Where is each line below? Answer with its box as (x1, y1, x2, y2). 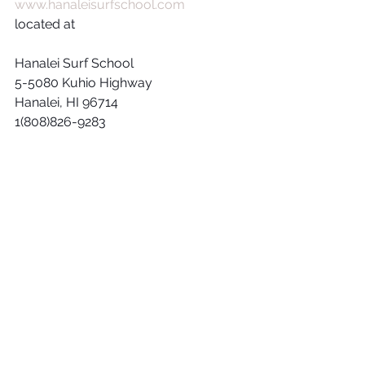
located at (15, 16, 78, 33)
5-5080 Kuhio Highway (15, 75, 152, 91)
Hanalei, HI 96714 (15, 95, 118, 111)
